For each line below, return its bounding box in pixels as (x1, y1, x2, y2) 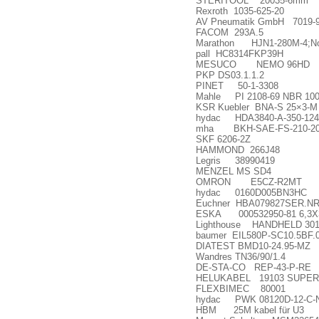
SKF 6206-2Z (196, 134, 251, 145)
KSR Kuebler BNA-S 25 (196, 102, 296, 113)
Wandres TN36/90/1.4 (196, 251, 286, 262)
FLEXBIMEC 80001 (196, 283, 286, 294)
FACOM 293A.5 (196, 27, 263, 38)
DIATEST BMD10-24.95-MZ (196, 241, 310, 251)
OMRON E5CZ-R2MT (196, 177, 302, 187)
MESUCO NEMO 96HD (196, 59, 310, 70)
